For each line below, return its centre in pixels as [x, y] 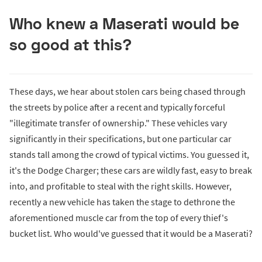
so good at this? [71, 44]
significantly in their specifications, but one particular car [120, 139]
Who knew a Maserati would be [124, 23]
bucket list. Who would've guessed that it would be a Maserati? [131, 234]
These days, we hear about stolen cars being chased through [127, 92]
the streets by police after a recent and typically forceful [117, 107]
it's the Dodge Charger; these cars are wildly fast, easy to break [131, 170]
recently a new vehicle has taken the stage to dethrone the [122, 202]
